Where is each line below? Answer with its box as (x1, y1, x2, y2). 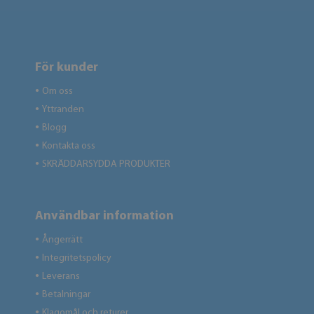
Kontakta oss (42, 141, 95, 151)
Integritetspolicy (42, 253, 111, 264)
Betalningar (42, 289, 90, 300)
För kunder (35, 61, 98, 74)
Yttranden (42, 104, 84, 115)
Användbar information (35, 210, 174, 223)
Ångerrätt (42, 235, 83, 245)
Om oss (42, 86, 73, 97)
